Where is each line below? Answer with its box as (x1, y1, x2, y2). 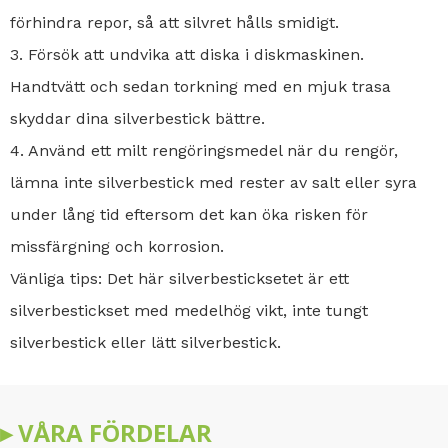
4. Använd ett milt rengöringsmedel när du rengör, (10, 140, 398, 160)
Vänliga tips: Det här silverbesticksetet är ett (10, 268, 349, 288)
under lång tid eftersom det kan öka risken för (10, 204, 368, 224)
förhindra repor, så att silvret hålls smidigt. (10, 12, 339, 32)
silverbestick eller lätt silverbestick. (10, 332, 281, 352)
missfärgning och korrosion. (10, 236, 224, 256)
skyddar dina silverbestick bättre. (10, 108, 265, 128)
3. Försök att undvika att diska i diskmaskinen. (10, 44, 364, 64)
